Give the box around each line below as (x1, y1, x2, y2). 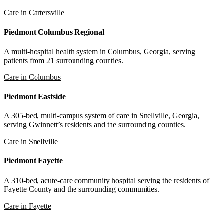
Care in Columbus (4, 73, 61, 81)
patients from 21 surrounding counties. (4, 56, 123, 65)
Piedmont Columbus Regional (4, 28, 104, 37)
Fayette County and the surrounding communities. (4, 184, 159, 193)
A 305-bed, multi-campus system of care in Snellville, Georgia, (4, 111, 199, 120)
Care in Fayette (4, 201, 51, 210)
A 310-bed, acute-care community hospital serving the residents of (4, 176, 209, 184)
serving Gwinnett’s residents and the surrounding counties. (4, 120, 185, 129)
